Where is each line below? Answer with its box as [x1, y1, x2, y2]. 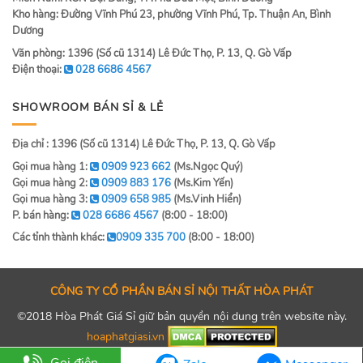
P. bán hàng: [12, 207, 71, 223]
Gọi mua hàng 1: [12, 159, 90, 174]
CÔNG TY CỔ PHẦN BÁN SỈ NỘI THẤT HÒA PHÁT [50, 283, 313, 300]
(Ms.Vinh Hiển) [171, 191, 241, 207]
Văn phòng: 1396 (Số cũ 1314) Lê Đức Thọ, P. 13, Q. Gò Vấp [12, 45, 292, 61]
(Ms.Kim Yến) [171, 175, 233, 190]
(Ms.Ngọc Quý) [171, 159, 243, 174]
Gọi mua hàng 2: [12, 175, 90, 190]
